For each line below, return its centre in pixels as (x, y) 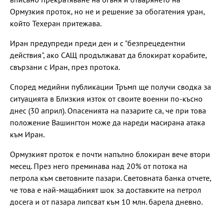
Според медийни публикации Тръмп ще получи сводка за (111, 86)
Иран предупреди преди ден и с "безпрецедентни (98, 43)
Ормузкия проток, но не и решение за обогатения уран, (107, 11)
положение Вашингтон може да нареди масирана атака (108, 122)
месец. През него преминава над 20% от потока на (99, 166)
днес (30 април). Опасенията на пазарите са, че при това (108, 110)
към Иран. (27, 134)
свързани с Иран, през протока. (65, 67)
